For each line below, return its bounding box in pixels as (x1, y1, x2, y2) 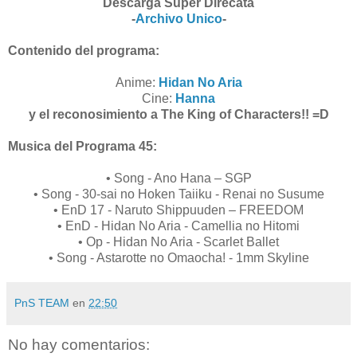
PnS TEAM (14, 296, 69, 309)
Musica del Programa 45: (8, 139, 157, 153)
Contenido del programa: (8, 43, 159, 57)
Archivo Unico (135, 11, 222, 25)
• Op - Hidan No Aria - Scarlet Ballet (78, 234, 279, 249)
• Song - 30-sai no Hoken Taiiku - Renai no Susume (33, 186, 324, 201)
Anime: (115, 75, 159, 89)
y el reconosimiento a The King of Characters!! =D (28, 107, 329, 121)
